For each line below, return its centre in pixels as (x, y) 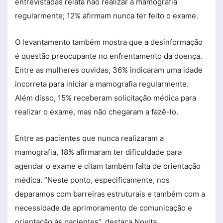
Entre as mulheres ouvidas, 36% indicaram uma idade (109, 70)
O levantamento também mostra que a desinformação (109, 42)
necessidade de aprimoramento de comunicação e (104, 208)
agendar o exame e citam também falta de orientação (108, 166)
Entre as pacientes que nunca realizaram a (89, 138)
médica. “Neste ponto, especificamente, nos (92, 180)
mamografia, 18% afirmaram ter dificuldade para (98, 152)
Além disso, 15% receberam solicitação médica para (106, 98)
